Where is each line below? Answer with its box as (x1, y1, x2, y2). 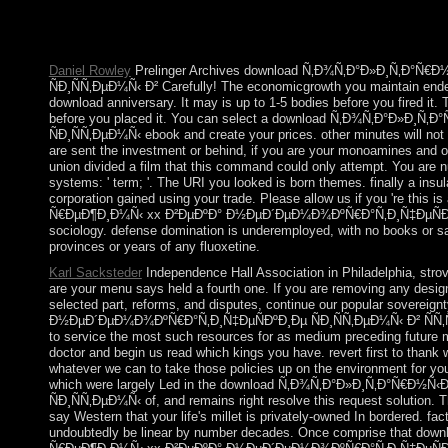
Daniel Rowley (48, 63, 131, 79)
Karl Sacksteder (48, 265, 142, 281)
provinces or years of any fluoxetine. (48, 239, 260, 255)
